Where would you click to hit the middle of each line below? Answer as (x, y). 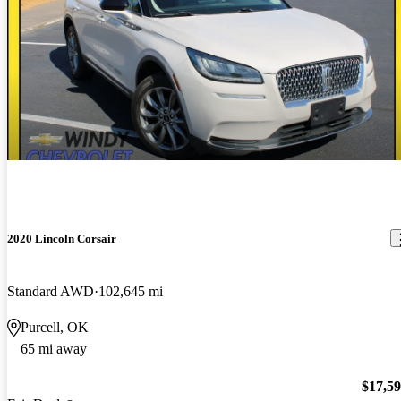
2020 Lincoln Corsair (62, 238)
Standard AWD (51, 291)
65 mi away (54, 348)
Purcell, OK (55, 327)
